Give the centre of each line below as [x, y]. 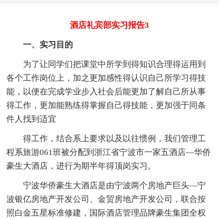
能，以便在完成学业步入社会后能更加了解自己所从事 [106, 91]
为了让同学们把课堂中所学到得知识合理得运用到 [106, 64]
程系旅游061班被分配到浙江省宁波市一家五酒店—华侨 [109, 152]
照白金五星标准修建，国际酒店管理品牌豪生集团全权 [106, 213]
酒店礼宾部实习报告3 [109, 25]
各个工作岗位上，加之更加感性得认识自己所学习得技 [106, 78]
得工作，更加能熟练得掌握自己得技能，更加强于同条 [106, 105]
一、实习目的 [40, 44]
